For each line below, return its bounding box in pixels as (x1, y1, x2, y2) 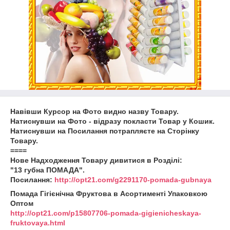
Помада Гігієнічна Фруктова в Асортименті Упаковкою (10, 189, 207, 198)
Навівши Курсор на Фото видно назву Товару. (10, 107, 179, 116)
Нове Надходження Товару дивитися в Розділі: (10, 156, 182, 164)
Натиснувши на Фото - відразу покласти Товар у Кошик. (10, 117, 215, 125)
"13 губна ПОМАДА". (10, 166, 85, 174)
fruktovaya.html (10, 219, 65, 227)
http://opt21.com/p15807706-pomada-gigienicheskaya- (10, 209, 201, 217)
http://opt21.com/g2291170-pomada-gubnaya (54, 176, 212, 184)
